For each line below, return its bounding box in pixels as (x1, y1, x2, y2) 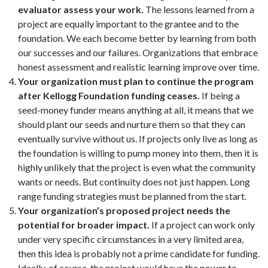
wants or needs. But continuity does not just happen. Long (18, 176, 250, 187)
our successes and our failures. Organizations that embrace (18, 47, 258, 58)
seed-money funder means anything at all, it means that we (18, 104, 254, 115)
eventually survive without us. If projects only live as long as (18, 133, 258, 144)
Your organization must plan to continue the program (18, 75, 254, 87)
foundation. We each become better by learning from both (18, 32, 256, 44)
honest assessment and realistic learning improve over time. (18, 61, 259, 72)
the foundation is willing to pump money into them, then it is (18, 147, 258, 159)
